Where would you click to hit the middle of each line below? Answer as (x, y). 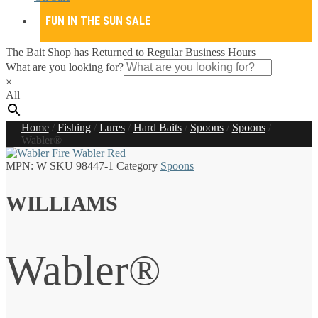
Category (137, 166)
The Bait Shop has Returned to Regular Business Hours (131, 52)
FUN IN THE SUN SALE (98, 21)
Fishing (74, 127)
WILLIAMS (61, 203)
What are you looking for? (65, 67)
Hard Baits (157, 127)
